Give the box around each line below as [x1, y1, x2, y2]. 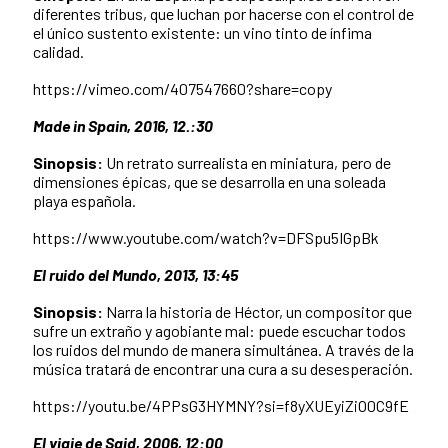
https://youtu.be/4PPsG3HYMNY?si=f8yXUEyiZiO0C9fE [33, 395, 409, 415]
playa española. [33, 190, 136, 210]
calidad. [33, 41, 84, 61]
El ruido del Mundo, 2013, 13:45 [33, 264, 238, 284]
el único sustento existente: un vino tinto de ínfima [33, 22, 372, 42]
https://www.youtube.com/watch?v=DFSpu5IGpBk [33, 227, 379, 247]
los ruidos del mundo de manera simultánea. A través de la [33, 339, 414, 359]
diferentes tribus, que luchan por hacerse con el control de [33, 3, 414, 23]
